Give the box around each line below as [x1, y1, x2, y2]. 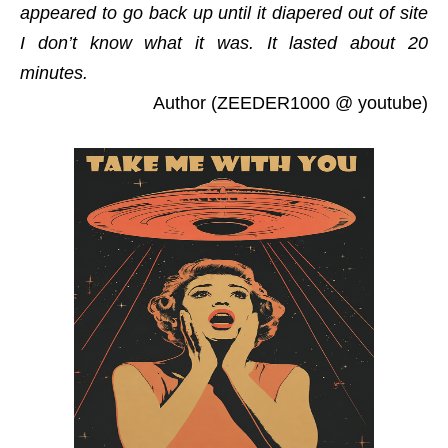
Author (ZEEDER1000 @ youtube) [153, 93, 428, 113]
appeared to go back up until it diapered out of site [20, 3, 428, 23]
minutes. [20, 63, 88, 83]
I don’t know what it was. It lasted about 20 [20, 33, 428, 53]
